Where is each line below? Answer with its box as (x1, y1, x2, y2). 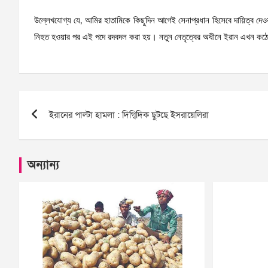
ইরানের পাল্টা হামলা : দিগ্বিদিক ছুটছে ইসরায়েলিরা (49, 108, 209, 121)
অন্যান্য (28, 157, 59, 173)
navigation (19, 114, 106, 139)
